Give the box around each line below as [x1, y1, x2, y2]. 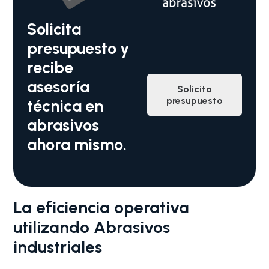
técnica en [26, 95, 103, 116]
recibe [26, 57, 73, 77]
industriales [13, 237, 103, 257]
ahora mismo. [26, 134, 127, 154]
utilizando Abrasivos [13, 217, 171, 237]
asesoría [26, 76, 89, 97]
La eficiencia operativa [13, 197, 190, 217]
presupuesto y [26, 38, 129, 58]
